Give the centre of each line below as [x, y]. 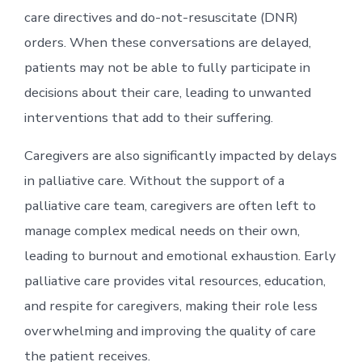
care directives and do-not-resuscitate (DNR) [161, 17]
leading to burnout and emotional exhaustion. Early [180, 255]
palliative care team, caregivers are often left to [170, 205]
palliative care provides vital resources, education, [175, 280]
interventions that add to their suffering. [148, 117]
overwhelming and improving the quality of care [170, 330]
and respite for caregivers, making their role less [170, 305]
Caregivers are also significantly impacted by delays [180, 155]
